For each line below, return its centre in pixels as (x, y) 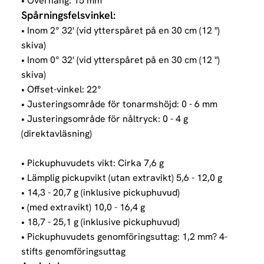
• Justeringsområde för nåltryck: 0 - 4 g (105, 119)
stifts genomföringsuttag (73, 252)
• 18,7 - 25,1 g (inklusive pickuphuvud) (100, 222)
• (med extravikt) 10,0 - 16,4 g (83, 207)
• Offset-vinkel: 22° (61, 90)
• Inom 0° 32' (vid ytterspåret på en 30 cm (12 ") (121, 60)
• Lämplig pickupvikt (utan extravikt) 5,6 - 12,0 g (122, 178)
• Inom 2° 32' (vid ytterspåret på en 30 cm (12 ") (121, 31)
